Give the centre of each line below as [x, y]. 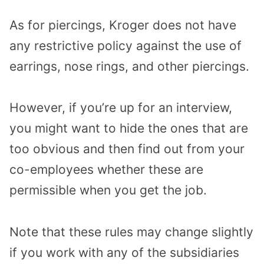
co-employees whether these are [106, 170]
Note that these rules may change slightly [131, 232]
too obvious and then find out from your [127, 149]
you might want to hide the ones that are [129, 128]
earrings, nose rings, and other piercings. [129, 66]
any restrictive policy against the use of [126, 45]
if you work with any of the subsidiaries [124, 253]
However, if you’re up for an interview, [121, 108]
